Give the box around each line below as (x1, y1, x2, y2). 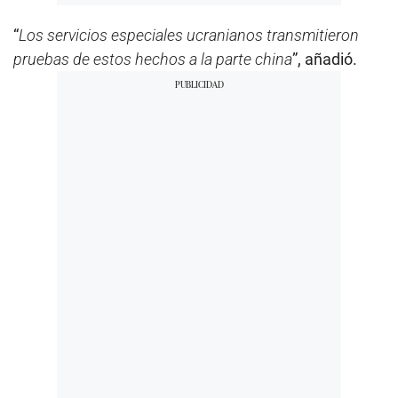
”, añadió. (292, 49, 357, 68)
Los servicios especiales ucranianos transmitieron (19, 25, 359, 44)
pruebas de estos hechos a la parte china (13, 49, 292, 68)
